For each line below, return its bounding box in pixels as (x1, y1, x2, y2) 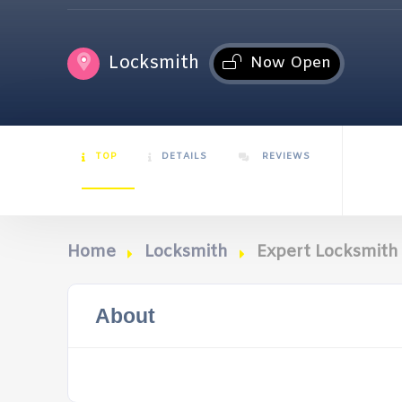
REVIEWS (258, 151, 310, 162)
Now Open (250, 52, 331, 74)
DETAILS (162, 151, 207, 162)
